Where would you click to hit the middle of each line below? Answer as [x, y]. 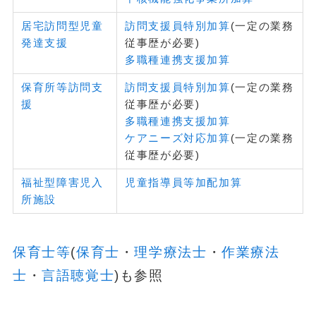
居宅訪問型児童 [62, 26]
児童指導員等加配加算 [184, 183]
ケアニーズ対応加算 [178, 138]
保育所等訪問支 [62, 87]
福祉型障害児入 [62, 183]
